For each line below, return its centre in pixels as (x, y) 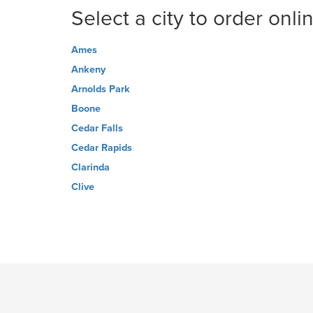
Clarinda (90, 167)
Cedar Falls (97, 128)
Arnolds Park (101, 89)
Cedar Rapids (102, 148)
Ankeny (88, 70)
